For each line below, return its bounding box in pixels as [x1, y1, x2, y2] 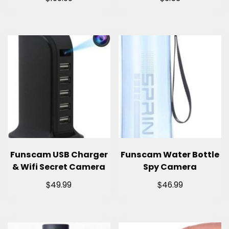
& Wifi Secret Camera [12, 161, 106, 173]
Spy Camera [143, 161, 197, 173]
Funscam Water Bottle [121, 148, 220, 161]
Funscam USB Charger [10, 148, 108, 161]
